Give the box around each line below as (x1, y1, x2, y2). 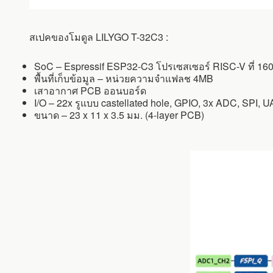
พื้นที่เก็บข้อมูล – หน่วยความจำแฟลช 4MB (34, 71, 213, 86)
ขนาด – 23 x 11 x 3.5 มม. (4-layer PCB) (34, 108, 204, 122)
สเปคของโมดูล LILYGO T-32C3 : (29, 30, 168, 44)
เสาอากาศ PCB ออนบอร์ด (34, 83, 146, 98)
